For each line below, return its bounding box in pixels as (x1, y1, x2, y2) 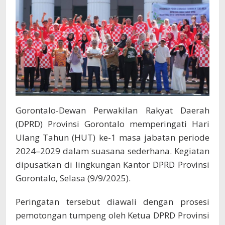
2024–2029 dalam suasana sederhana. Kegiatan (16, 145, 209, 157)
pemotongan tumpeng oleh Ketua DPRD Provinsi (16, 209, 209, 221)
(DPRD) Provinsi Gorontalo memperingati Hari (16, 118, 209, 130)
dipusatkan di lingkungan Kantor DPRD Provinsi (16, 159, 209, 171)
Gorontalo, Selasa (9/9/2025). (16, 172, 131, 184)
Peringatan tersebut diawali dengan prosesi (16, 196, 209, 208)
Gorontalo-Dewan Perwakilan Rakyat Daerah (16, 104, 209, 117)
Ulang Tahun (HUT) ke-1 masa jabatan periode (16, 132, 209, 144)
